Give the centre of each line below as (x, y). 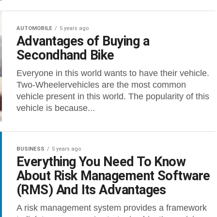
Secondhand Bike (65, 55)
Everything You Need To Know (101, 162)
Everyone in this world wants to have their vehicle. (113, 73)
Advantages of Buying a (83, 41)
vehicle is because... (56, 108)
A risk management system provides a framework (112, 208)
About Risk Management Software (113, 176)
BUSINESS (31, 149)
